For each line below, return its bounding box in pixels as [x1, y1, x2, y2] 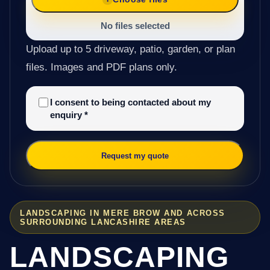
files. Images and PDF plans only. [25, 61, 177, 74]
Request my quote [101, 151, 169, 160]
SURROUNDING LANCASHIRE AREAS [20, 217, 187, 227]
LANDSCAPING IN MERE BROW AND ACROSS [20, 208, 225, 218]
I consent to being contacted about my [49, 97, 211, 108]
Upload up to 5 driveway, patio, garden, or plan [25, 43, 235, 55]
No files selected [100, 20, 170, 31]
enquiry [49, 110, 84, 121]
